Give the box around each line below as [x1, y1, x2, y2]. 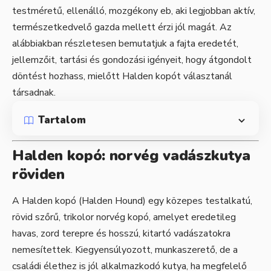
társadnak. [12, 85, 56, 99]
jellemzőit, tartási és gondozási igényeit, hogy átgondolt [12, 53, 252, 67]
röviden [12, 164, 65, 184]
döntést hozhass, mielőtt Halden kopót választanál [12, 69, 232, 83]
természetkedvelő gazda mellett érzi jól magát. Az [12, 20, 232, 34]
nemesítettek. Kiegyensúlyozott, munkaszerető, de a [12, 243, 238, 257]
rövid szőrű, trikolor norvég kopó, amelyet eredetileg [12, 211, 236, 224]
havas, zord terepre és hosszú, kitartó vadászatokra [12, 227, 230, 241]
